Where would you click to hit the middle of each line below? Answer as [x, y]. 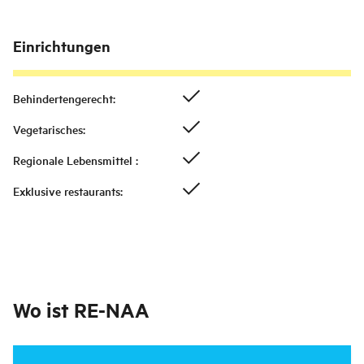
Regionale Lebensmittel [74, 160]
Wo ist [41, 310]
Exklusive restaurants [67, 191]
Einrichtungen [62, 46]
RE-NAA [112, 310]
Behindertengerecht [63, 99]
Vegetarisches [48, 130]
